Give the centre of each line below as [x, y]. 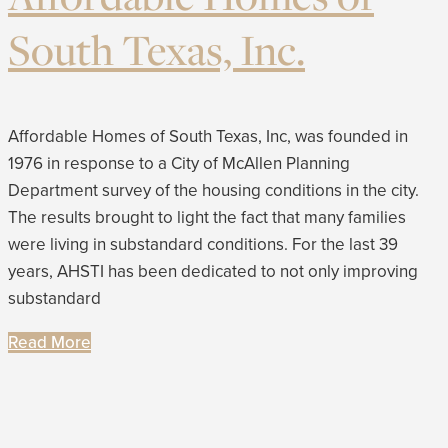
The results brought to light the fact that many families [207, 217]
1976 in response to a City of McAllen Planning [179, 163]
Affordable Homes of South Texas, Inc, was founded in [208, 136]
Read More [49, 342]
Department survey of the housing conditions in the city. [213, 190]
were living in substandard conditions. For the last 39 [203, 244]
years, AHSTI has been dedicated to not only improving [213, 271]
